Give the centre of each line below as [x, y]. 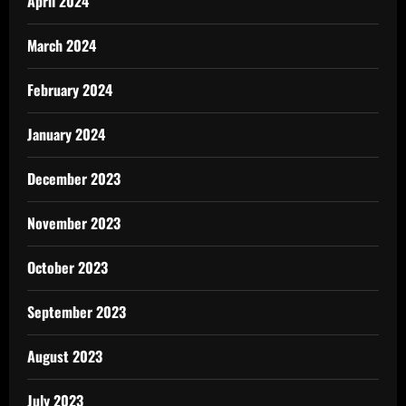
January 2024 [66, 134]
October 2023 [68, 267]
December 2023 [74, 178]
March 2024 [62, 45]
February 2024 [70, 89]
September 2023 [77, 311]
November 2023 [74, 222]
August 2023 [65, 356]
